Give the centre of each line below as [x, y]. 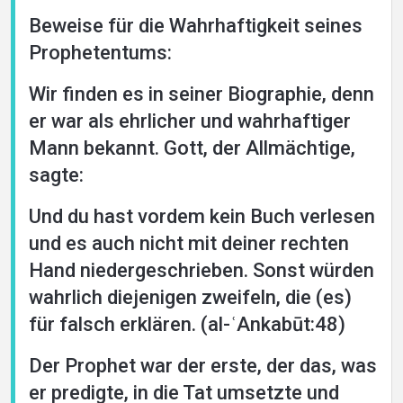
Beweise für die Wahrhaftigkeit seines [196, 26]
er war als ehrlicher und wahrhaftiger [190, 121]
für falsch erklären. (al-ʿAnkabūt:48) [187, 324]
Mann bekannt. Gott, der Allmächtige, [192, 148]
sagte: [56, 175]
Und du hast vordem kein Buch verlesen [202, 216]
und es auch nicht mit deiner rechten [189, 243]
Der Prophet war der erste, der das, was [203, 366]
